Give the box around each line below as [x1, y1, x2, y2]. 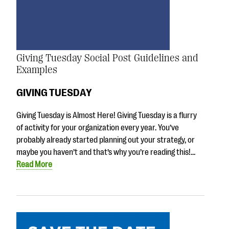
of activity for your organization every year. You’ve [16, 123, 179, 132]
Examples [16, 64, 57, 76]
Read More [16, 159, 52, 169]
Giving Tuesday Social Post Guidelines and [16, 52, 198, 64]
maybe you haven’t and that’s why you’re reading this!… [16, 147, 195, 157]
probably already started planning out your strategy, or [16, 135, 195, 145]
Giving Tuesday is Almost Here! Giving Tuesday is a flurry [16, 110, 197, 120]
